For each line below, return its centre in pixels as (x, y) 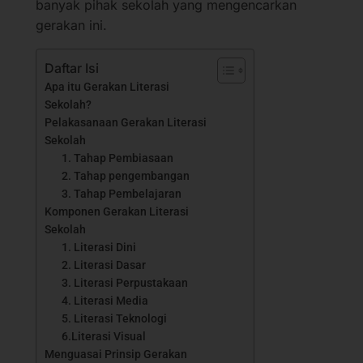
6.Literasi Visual (104, 337)
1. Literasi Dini (99, 248)
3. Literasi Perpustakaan (125, 283)
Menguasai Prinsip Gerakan (116, 354)
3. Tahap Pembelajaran (122, 194)
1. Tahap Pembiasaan (117, 158)
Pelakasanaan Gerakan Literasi (126, 123)
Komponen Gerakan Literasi (117, 212)
